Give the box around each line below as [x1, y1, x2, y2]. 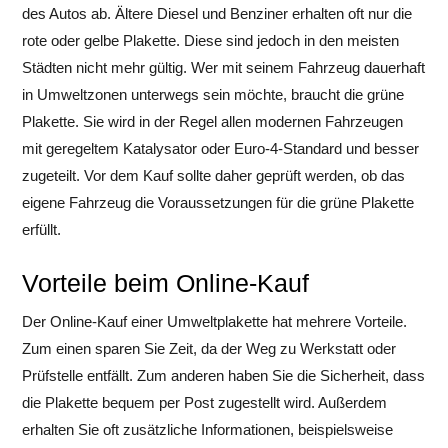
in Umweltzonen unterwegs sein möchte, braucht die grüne [22, 86, 404, 103]
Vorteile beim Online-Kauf [22, 269, 309, 297]
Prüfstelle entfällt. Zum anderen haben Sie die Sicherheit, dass [22, 367, 425, 384]
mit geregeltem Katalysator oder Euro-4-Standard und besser [22, 140, 419, 157]
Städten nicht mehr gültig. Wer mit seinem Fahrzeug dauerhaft [22, 59, 425, 76]
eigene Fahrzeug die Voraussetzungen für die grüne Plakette [22, 194, 414, 211]
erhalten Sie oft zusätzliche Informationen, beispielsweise [22, 421, 393, 438]
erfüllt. [22, 221, 61, 238]
